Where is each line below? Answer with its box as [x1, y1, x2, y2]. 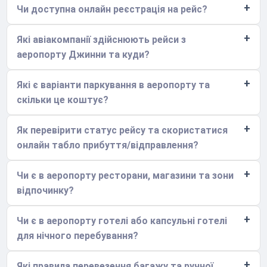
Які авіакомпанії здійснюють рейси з [17, 33, 187, 45]
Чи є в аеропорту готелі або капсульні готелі [17, 215, 228, 226]
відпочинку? [17, 184, 74, 196]
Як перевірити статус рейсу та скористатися [17, 124, 228, 136]
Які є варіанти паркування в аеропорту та [17, 79, 210, 91]
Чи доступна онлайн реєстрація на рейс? [17, 3, 208, 15]
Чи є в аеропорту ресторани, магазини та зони [17, 169, 234, 181]
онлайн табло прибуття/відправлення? [17, 139, 199, 151]
